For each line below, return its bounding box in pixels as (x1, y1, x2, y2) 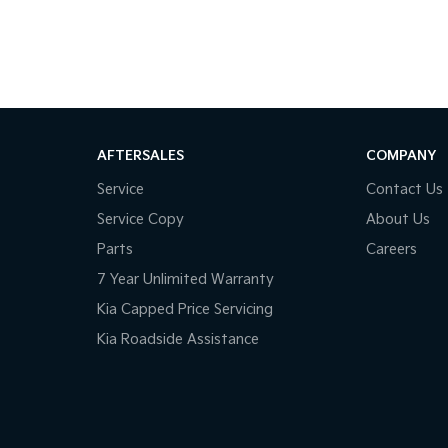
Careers (366, 240, 418, 258)
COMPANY (366, 147, 437, 164)
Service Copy (96, 210, 184, 228)
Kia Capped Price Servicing (96, 300, 273, 318)
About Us (366, 210, 431, 228)
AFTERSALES (96, 147, 184, 164)
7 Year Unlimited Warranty (96, 270, 274, 288)
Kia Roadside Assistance (96, 330, 259, 348)
